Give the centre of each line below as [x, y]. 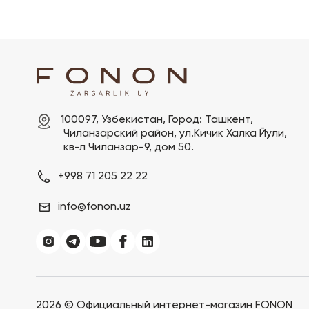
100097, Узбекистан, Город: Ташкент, [157, 120]
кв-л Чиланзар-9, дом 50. [129, 148]
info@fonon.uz [94, 207]
